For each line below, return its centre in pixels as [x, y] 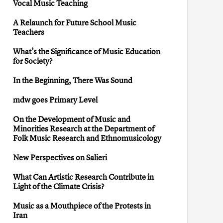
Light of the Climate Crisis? [59, 186]
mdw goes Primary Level [55, 99]
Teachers [29, 32]
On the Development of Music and [72, 119]
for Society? [33, 60]
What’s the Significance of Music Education [87, 51]
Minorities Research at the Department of [84, 128]
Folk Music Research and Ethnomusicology [87, 138]
